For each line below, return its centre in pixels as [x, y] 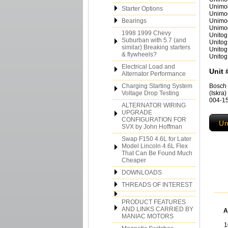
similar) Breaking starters [156, 47]
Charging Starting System [157, 86]
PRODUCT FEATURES [154, 202]
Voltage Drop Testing [150, 93]
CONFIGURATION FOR [154, 120]
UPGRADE [137, 112]
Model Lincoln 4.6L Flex [155, 146]
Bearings [134, 21]
